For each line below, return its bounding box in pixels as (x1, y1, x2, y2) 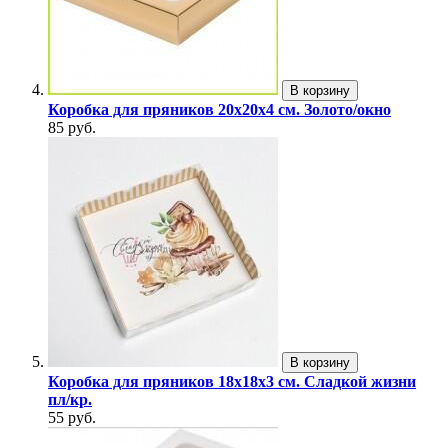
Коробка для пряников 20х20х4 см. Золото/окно (48, 101, 391, 119)
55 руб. (48, 409, 96, 427)
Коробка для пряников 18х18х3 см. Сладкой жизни (48, 373, 416, 391)
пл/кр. (48, 391, 92, 409)
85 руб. (48, 119, 96, 137)
